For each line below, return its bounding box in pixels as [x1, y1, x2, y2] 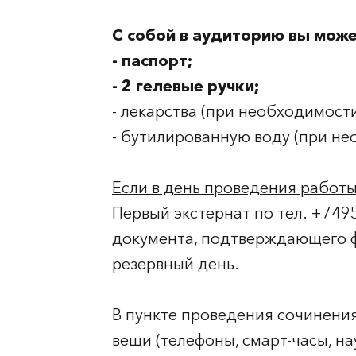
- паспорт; [112, 51, 192, 70]
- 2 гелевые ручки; [112, 76, 259, 95]
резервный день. [112, 254, 239, 273]
